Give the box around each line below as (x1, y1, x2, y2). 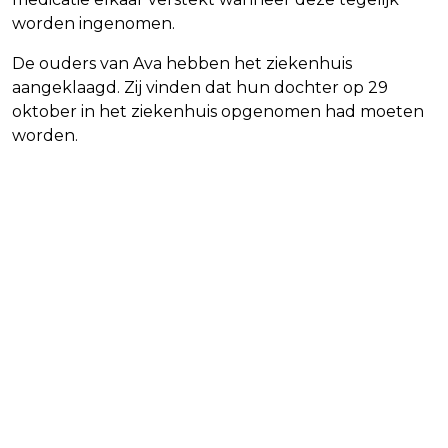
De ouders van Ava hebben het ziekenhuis (12, 54, 352, 74)
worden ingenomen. (12, 14, 175, 34)
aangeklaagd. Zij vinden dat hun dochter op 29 (12, 78, 388, 98)
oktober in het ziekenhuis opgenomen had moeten (12, 102, 424, 122)
